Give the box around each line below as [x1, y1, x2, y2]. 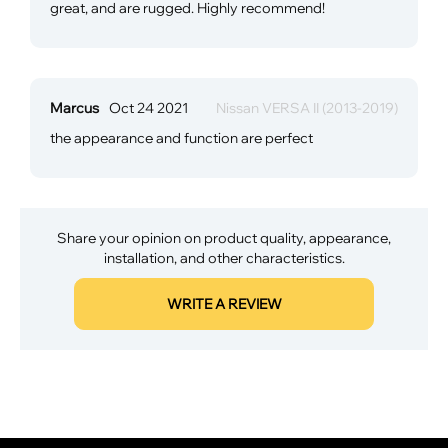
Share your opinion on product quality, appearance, [57, 227, 391, 247]
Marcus [50, 97, 99, 117]
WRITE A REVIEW [166, 294, 282, 313]
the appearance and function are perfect [50, 127, 313, 147]
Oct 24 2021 [109, 97, 188, 117]
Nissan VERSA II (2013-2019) [216, 97, 398, 117]
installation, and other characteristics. [103, 247, 345, 267]
